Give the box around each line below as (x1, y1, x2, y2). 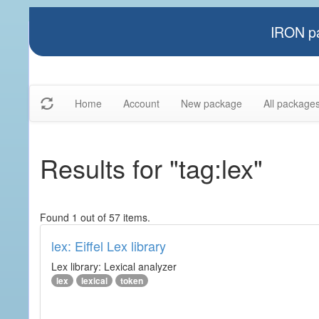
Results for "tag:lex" (40, 150, 263, 186)
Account (123, 96, 159, 110)
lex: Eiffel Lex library (51, 236, 166, 255)
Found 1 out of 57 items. (40, 210, 150, 224)
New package (181, 96, 242, 110)
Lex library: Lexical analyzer (51, 259, 177, 273)
